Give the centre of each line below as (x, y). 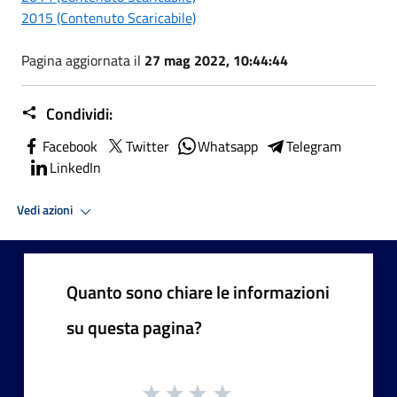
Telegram (314, 146)
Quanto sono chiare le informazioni (198, 292)
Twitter (148, 146)
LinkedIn (75, 167)
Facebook (70, 146)
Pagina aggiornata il (83, 60)
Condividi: (78, 113)
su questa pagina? (134, 327)
